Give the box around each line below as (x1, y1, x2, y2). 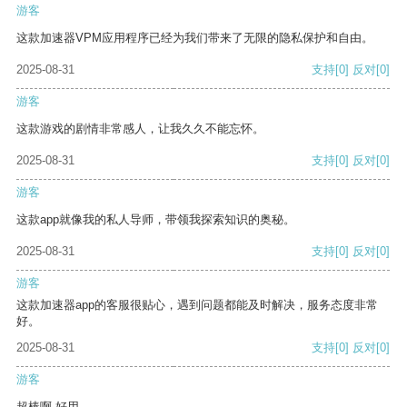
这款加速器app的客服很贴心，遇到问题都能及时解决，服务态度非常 (16, 298, 378, 313)
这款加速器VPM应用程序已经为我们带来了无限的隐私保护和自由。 (16, 31, 373, 45)
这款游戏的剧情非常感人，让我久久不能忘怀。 (16, 122, 264, 136)
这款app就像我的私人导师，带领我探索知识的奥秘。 (16, 213, 295, 227)
